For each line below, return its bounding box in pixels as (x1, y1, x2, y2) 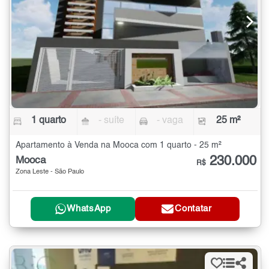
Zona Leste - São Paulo (16, 168, 84, 175)
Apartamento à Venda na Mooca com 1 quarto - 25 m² (16, 141, 222, 150)
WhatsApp (67, 204, 111, 214)
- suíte (98, 115, 125, 125)
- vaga (156, 115, 183, 125)
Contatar (175, 204, 212, 214)
